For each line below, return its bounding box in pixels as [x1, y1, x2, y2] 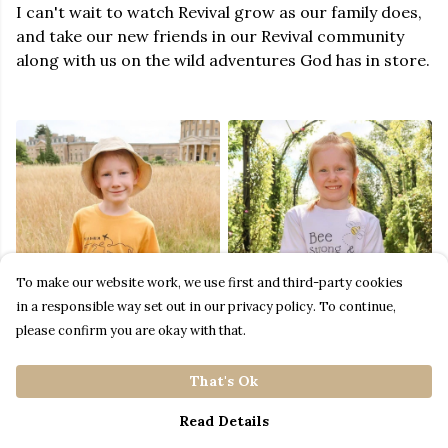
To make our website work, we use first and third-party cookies [16, 274, 403, 291]
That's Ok [190, 372, 258, 390]
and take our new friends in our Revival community [16, 26, 404, 47]
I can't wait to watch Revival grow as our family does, [16, 2, 422, 23]
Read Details [179, 412, 269, 430]
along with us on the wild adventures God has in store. [16, 50, 430, 71]
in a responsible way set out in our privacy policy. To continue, [16, 298, 396, 315]
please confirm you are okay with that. [16, 322, 246, 339]
